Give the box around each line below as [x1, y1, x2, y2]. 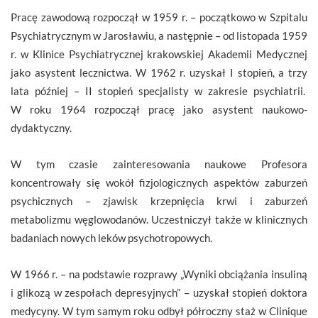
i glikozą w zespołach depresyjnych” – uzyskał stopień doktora [11, 285, 307, 299]
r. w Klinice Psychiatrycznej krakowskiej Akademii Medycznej [11, 47, 307, 60]
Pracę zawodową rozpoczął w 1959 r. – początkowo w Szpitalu [11, 10, 307, 23]
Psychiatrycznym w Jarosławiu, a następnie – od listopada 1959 [11, 28, 307, 42]
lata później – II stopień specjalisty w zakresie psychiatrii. [11, 84, 307, 97]
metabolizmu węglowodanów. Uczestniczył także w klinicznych [11, 212, 307, 226]
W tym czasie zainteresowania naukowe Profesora [11, 157, 307, 170]
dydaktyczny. [11, 121, 72, 134]
